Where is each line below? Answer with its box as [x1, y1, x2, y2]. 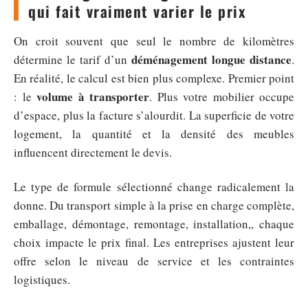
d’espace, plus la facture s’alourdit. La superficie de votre [14, 107, 294, 123]
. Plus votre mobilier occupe [149, 89, 294, 104]
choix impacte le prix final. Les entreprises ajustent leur [14, 234, 294, 250]
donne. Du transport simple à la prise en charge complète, [14, 197, 294, 213]
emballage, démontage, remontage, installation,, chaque [14, 215, 294, 232]
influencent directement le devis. [14, 144, 172, 160]
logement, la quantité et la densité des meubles [14, 126, 294, 142]
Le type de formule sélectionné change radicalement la [14, 178, 294, 195]
